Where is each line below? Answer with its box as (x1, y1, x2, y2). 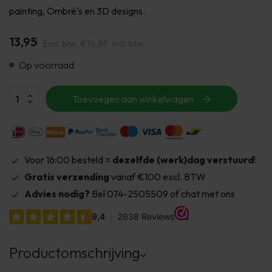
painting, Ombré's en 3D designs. (9, 5, 145, 17)
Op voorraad (19, 59, 74, 71)
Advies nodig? (24, 187, 90, 200)
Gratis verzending (24, 170, 111, 183)
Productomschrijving (9, 243, 140, 262)
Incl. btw (112, 38, 143, 49)
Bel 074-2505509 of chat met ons (90, 187, 235, 200)
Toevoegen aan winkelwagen (72, 92, 194, 105)
